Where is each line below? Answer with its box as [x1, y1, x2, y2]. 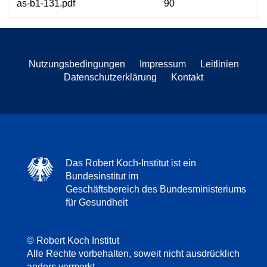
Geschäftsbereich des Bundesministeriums [66, 184, 246, 194]
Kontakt [171, 72, 203, 82]
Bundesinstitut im [66, 170, 138, 181]
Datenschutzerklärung [64, 72, 157, 82]
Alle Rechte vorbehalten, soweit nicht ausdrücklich [27, 248, 240, 259]
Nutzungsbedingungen [28, 58, 125, 69]
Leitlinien [200, 58, 239, 69]
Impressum [139, 58, 186, 69]
